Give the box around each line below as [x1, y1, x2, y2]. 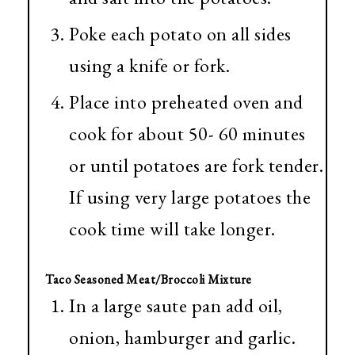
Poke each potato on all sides [69, 21, 292, 47]
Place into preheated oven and [69, 90, 303, 115]
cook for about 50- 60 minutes [69, 121, 306, 147]
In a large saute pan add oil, [69, 293, 283, 319]
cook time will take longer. [69, 216, 276, 242]
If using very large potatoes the [69, 185, 311, 210]
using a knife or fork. [69, 53, 235, 78]
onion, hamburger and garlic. [69, 325, 296, 350]
